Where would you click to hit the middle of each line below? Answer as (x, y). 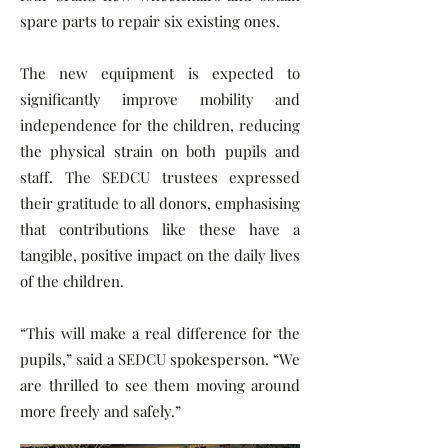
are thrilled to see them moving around (160, 385)
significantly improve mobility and (160, 99)
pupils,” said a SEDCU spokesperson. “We (160, 359)
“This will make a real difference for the (160, 333)
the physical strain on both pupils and (160, 151)
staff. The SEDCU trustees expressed (160, 177)
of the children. (72, 281)
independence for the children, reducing (160, 125)
